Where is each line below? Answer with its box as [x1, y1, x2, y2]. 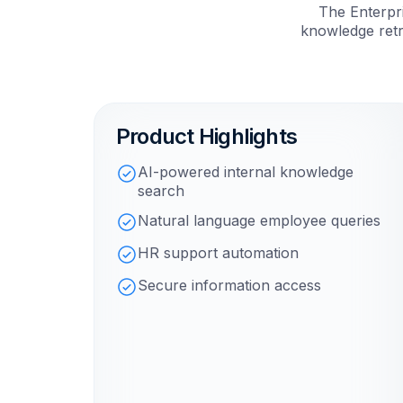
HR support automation [138, 244, 299, 263]
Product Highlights [116, 123, 298, 150]
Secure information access [138, 276, 321, 295]
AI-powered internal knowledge [138, 163, 354, 182]
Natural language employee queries [138, 211, 381, 230]
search [138, 182, 184, 201]
